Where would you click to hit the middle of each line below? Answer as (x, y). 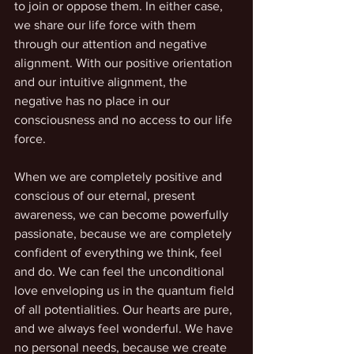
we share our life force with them (107, 25)
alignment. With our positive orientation (125, 63)
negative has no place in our (94, 101)
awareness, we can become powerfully (123, 215)
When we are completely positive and (120, 177)
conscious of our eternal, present (106, 196)
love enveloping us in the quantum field (126, 290)
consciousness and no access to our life (125, 120)
